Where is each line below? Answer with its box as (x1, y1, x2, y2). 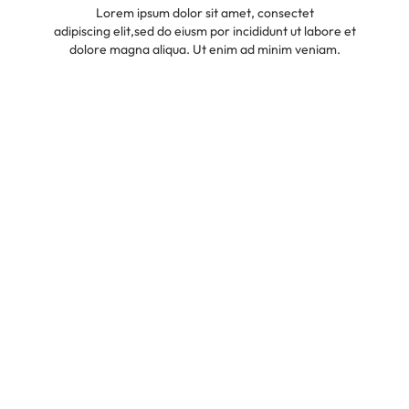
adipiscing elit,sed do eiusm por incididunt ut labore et (53, 23, 356, 40)
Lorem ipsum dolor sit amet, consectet (95, 5, 314, 22)
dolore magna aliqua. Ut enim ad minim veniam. (68, 41, 341, 58)
